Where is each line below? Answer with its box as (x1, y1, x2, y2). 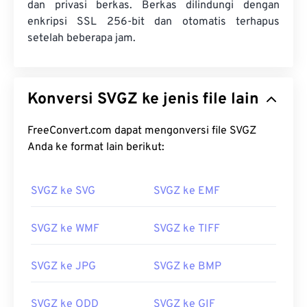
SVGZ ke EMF (153, 184, 220, 198)
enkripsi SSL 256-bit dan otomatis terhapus (27, 15, 280, 29)
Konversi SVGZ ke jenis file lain (97, 90, 259, 110)
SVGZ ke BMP (153, 260, 221, 273)
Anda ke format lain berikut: (27, 140, 164, 154)
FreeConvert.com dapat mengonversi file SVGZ (27, 124, 230, 138)
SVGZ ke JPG (31, 260, 96, 273)
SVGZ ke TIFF (153, 222, 220, 236)
